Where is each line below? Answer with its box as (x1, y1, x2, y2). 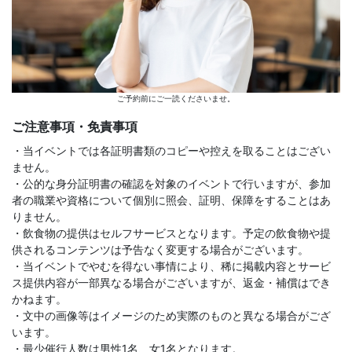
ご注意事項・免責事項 (12, 119, 137, 135)
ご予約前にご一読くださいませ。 (117, 93, 235, 104)
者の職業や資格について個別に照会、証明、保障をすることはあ (12, 193, 331, 207)
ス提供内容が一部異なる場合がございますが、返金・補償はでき (12, 276, 331, 290)
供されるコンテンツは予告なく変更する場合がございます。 (12, 243, 309, 257)
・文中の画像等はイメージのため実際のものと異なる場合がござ (12, 309, 331, 323)
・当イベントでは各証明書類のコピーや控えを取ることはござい (12, 144, 331, 158)
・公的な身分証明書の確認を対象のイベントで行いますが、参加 (12, 177, 331, 191)
